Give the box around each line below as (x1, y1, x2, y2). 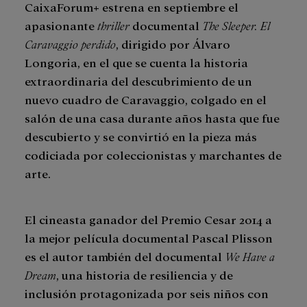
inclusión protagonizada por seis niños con (25, 286, 269, 301)
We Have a (225, 249, 275, 264)
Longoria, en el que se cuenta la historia (25, 55, 248, 70)
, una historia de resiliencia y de (56, 267, 233, 282)
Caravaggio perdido (25, 36, 116, 51)
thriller (97, 18, 130, 33)
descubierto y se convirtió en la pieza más (25, 129, 257, 144)
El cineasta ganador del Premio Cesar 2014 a (25, 212, 272, 227)
